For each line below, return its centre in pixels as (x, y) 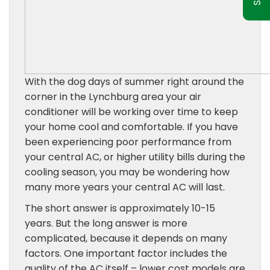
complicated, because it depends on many (126, 238)
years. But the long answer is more (106, 223)
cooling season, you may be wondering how (127, 172)
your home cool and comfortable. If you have (131, 127)
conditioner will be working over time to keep (131, 112)
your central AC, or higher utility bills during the (135, 157)
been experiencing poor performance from (128, 142)
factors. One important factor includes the (126, 253)
